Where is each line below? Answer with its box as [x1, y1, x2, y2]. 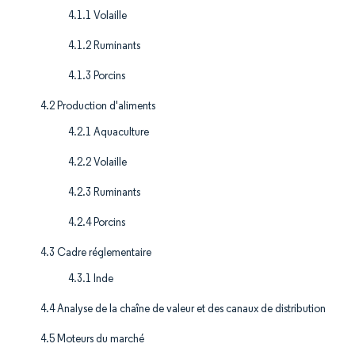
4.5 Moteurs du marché [40, 332, 144, 346]
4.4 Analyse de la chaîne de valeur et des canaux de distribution [40, 302, 326, 316]
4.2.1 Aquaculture [68, 125, 149, 139]
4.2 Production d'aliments [40, 99, 155, 113]
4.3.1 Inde [68, 272, 113, 286]
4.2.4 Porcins [68, 216, 125, 230]
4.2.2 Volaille [68, 155, 127, 170]
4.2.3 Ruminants [68, 185, 140, 200]
